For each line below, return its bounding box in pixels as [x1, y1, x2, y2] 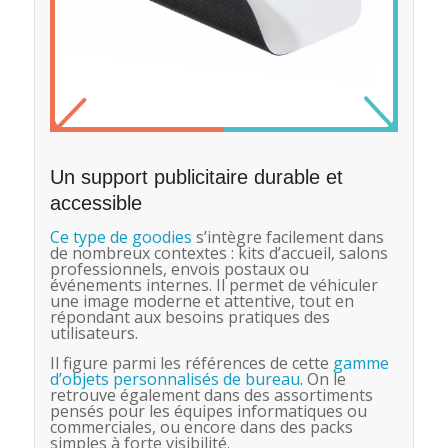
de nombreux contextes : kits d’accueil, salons [49, 242, 388, 265]
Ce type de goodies [49, 226, 192, 249]
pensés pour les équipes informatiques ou [49, 399, 367, 422]
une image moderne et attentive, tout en [49, 290, 354, 313]
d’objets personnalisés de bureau [49, 367, 300, 390]
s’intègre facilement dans [191, 226, 384, 249]
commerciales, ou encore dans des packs [49, 415, 353, 438]
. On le [299, 367, 346, 390]
